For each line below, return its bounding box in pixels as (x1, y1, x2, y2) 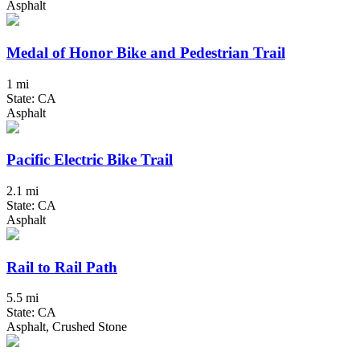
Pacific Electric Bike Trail (6, 151, 173, 169)
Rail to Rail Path (6, 258, 117, 276)
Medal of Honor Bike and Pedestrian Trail (6, 43, 285, 61)
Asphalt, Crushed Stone (6, 320, 127, 334)
